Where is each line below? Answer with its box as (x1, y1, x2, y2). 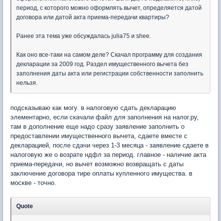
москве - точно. (10, 179, 56, 187)
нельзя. (16, 79, 37, 87)
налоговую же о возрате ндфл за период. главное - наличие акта (10, 151, 206, 159)
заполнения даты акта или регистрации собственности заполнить (16, 70, 203, 77)
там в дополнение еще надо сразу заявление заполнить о (10, 123, 184, 131)
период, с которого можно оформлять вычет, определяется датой (16, 4, 202, 12)
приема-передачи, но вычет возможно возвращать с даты (10, 160, 184, 168)
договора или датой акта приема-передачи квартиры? (16, 14, 169, 21)
